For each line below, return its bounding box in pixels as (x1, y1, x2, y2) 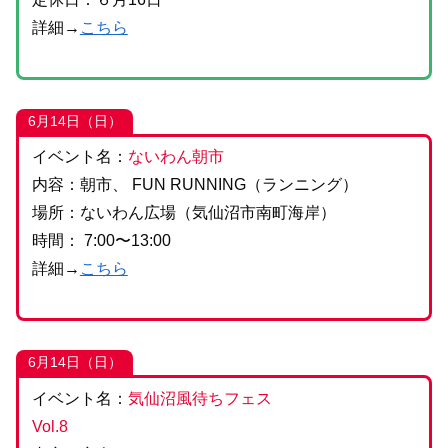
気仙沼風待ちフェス (127, 389, 272, 407)
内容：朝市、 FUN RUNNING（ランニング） (31, 176, 358, 194)
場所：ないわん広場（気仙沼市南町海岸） (31, 204, 336, 222)
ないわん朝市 (127, 148, 224, 166)
